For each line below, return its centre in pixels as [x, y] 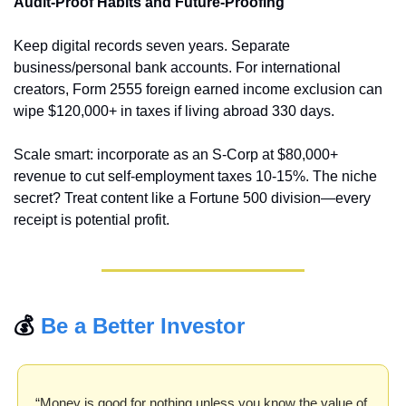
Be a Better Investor [143, 326]
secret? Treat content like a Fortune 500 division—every [192, 198]
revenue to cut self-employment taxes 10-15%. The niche [195, 176]
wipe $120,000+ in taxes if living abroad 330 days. [174, 111]
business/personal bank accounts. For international [177, 68]
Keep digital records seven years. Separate [152, 46]
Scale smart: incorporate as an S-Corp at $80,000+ [176, 155]
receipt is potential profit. [92, 220]
